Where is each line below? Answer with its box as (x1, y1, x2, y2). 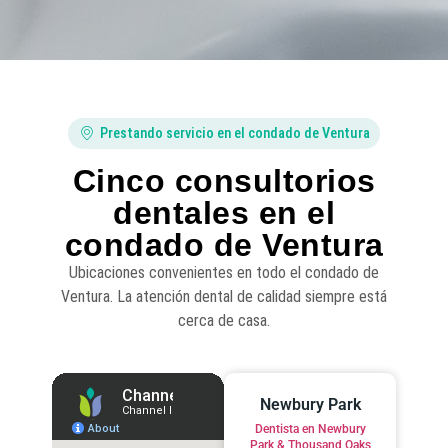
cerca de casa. (178, 310, 270, 330)
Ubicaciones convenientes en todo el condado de (69, 262, 379, 282)
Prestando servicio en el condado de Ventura (100, 124, 371, 142)
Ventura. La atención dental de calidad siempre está (61, 286, 387, 306)
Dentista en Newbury (254, 422, 366, 437)
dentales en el (113, 194, 335, 231)
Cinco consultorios (72, 162, 376, 199)
